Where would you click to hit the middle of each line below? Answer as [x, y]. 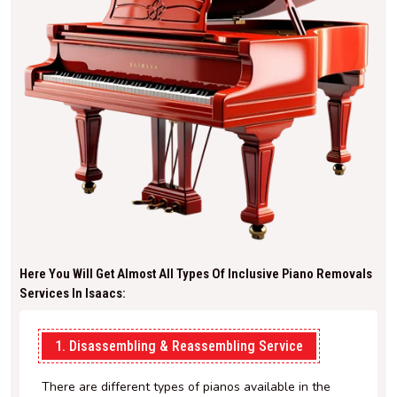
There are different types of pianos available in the [186, 386]
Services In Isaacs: [73, 293]
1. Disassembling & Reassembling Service [179, 346]
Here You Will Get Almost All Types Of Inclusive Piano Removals [196, 273]
